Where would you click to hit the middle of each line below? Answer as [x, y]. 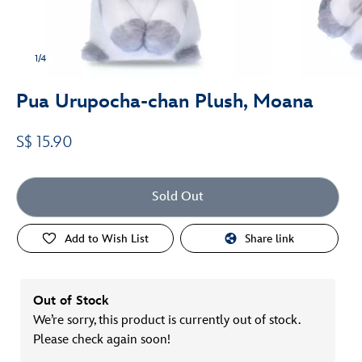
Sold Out [178, 197]
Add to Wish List [107, 238]
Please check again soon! [102, 340]
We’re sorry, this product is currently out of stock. [166, 320]
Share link [270, 238]
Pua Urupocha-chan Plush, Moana [165, 101]
